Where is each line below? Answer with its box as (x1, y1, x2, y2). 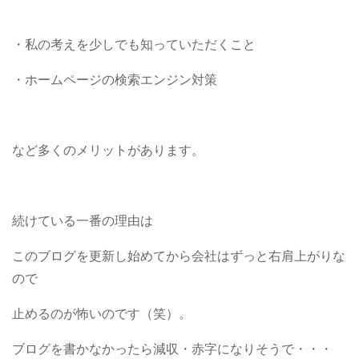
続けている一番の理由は (12, 212, 153, 229)
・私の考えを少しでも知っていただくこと (12, 36, 256, 53)
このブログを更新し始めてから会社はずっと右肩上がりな (12, 248, 345, 264)
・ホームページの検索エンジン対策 (12, 71, 217, 88)
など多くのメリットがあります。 (12, 142, 204, 159)
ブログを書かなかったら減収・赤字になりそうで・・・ (12, 341, 333, 357)
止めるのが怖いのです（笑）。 (12, 305, 192, 322)
